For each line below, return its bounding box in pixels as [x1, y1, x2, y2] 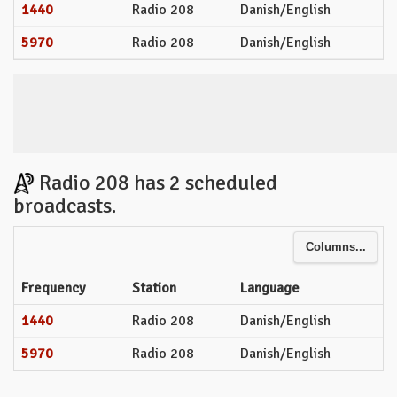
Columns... [305, 241, 366, 254]
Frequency [21, 278, 85, 297]
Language [240, 278, 300, 297]
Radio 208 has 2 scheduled [35, 168, 277, 196]
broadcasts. [13, 191, 116, 219]
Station [132, 278, 176, 297]
